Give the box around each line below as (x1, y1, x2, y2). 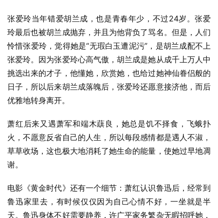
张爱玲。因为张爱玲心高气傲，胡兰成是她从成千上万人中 (7, 54, 211, 64)
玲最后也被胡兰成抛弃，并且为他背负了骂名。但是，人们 (7, 27, 211, 37)
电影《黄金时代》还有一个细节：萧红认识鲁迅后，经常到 (7, 183, 211, 193)
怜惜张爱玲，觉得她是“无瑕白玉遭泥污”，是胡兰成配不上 (7, 41, 211, 51)
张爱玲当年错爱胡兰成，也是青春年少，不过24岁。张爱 (7, 14, 211, 23)
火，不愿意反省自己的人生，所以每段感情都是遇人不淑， (7, 132, 211, 142)
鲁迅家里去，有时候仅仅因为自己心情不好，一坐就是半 (7, 197, 211, 206)
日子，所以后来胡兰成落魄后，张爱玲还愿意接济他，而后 (7, 82, 211, 91)
